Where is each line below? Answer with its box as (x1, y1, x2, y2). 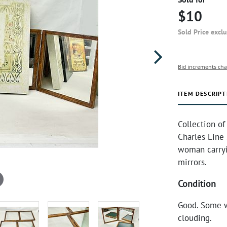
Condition (178, 178, 216, 190)
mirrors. (178, 157, 207, 168)
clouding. (178, 212, 212, 223)
